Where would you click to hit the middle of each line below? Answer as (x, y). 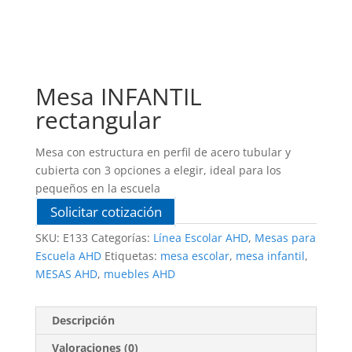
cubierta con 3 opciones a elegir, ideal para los (158, 170)
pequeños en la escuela (97, 189)
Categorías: (122, 238)
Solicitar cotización (106, 212)
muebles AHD (139, 274)
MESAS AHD (66, 274)
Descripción (83, 321)
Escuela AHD (68, 256)
